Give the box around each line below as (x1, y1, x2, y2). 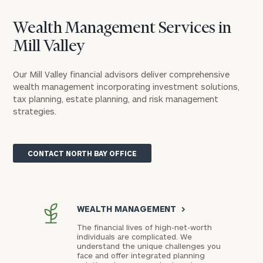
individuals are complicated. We (76, 232, 192, 242)
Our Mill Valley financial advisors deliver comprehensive (13, 69, 230, 80)
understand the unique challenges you (76, 241, 221, 251)
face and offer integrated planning (76, 251, 205, 261)
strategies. (13, 106, 57, 117)
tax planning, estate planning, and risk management (13, 94, 219, 104)
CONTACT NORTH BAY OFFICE (28, 149, 137, 158)
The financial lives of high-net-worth (76, 222, 212, 232)
